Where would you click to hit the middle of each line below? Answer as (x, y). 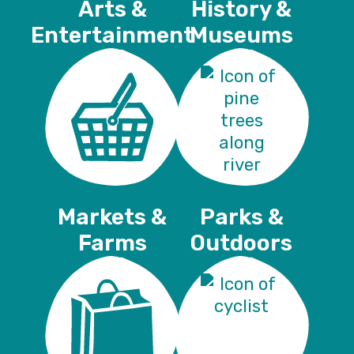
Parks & (241, 217)
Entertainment (113, 35)
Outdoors (242, 243)
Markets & (113, 217)
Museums (242, 35)
